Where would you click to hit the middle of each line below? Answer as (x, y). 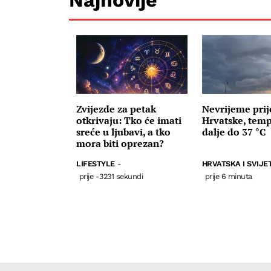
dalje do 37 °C (233, 132)
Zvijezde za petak (116, 109)
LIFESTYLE (96, 163)
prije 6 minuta (228, 176)
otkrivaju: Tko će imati (129, 121)
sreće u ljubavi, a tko (123, 132)
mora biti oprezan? (120, 144)
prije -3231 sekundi (111, 176)
